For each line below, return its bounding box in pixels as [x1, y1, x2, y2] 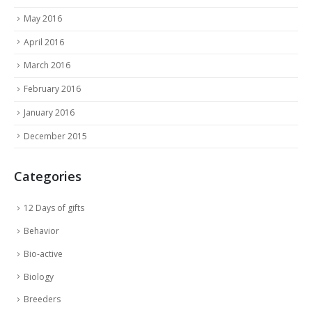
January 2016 [24, 106, 75, 118]
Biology [24, 270, 54, 283]
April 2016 [24, 36, 64, 48]
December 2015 [24, 130, 87, 142]
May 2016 [24, 12, 62, 24]
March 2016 [24, 59, 70, 72]
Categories [14, 168, 81, 185]
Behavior [24, 225, 59, 237]
